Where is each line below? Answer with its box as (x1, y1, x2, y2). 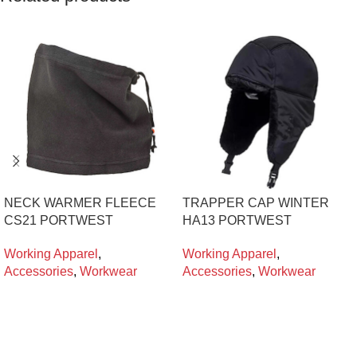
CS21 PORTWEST (4, 214, 113, 228)
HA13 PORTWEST (182, 214, 292, 228)
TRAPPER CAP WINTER (182, 196, 329, 210)
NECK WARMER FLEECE (4, 196, 156, 210)
